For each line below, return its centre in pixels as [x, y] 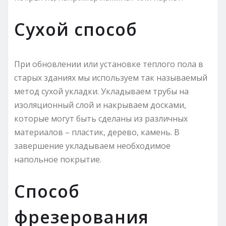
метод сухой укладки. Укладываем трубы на [101, 91]
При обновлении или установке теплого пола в [109, 64]
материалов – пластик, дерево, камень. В [97, 132]
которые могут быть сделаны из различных [101, 118]
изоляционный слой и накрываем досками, [100, 105]
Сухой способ [76, 29]
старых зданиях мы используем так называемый [111, 77]
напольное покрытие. [58, 159]
